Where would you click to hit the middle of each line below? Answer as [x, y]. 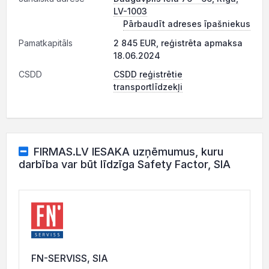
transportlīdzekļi [148, 87]
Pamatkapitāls [46, 43]
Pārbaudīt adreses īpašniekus [187, 24]
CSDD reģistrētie [148, 74]
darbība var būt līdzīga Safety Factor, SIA [125, 164]
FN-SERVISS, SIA [70, 258]
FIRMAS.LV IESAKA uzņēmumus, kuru [128, 152]
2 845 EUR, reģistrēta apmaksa [178, 43]
